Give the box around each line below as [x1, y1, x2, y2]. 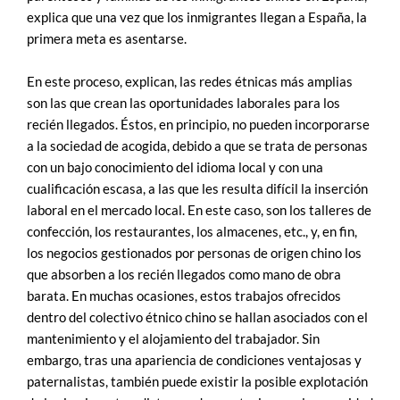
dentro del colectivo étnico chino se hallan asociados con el [27, 309, 368, 325]
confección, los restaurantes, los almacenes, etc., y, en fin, [27, 223, 357, 239]
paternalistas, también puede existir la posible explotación [27, 373, 368, 389]
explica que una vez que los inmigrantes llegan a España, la [27, 10, 367, 26]
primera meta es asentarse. [27, 31, 187, 47]
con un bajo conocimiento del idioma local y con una [27, 159, 323, 175]
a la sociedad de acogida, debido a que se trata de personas [27, 137, 368, 154]
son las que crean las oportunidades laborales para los [27, 95, 340, 111]
